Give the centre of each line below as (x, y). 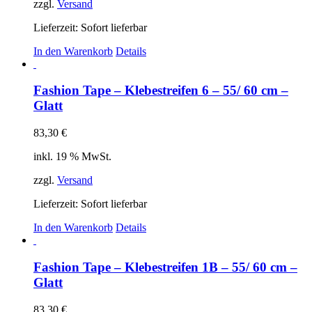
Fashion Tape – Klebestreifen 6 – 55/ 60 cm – (161, 91)
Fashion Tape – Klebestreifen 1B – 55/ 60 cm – (165, 267)
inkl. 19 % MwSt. (72, 157)
